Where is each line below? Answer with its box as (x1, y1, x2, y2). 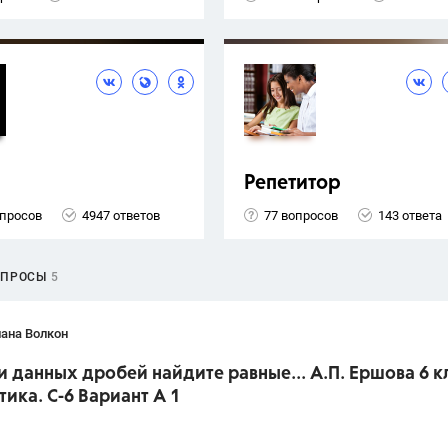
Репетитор (244, 173, 341, 195)
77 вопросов (264, 207, 338, 223)
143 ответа (378, 207, 442, 223)
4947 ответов (82, 207, 160, 223)
